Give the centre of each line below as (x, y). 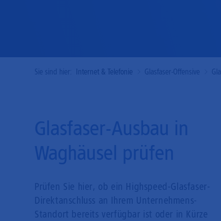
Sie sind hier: (53, 72)
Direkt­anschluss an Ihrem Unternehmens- (116, 201)
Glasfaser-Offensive (172, 72)
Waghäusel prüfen (104, 153)
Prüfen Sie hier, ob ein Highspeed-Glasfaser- (123, 187)
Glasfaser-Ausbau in (111, 128)
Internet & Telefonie (104, 72)
